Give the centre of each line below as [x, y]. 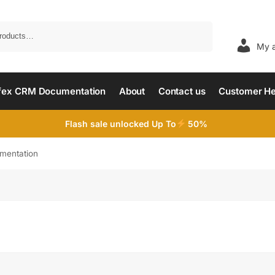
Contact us [182, 91]
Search [196, 26]
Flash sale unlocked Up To [120, 123]
